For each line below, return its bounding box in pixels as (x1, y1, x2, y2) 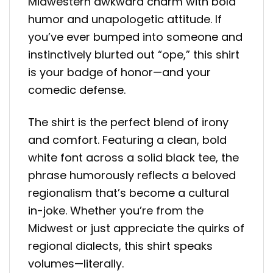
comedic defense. (28, 82, 126, 98)
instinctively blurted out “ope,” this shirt (28, 47, 239, 63)
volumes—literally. (28, 255, 124, 271)
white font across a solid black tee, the (28, 149, 239, 165)
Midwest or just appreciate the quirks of (28, 220, 244, 236)
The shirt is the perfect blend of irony (28, 114, 229, 130)
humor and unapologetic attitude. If (28, 12, 222, 27)
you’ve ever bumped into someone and (28, 29, 243, 45)
